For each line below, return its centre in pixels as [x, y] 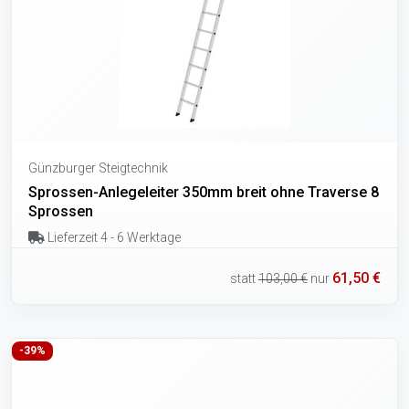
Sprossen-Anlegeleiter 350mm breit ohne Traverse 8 [204, 192]
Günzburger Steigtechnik [98, 168]
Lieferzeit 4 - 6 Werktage [112, 237]
